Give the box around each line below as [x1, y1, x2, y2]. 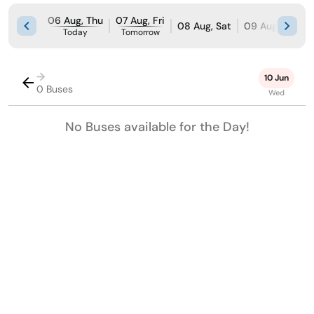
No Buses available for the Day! [64, 118, 250, 136]
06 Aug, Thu [48, 14, 103, 27]
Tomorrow [121, 27, 160, 39]
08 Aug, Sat [177, 20, 231, 33]
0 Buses [36, 82, 73, 95]
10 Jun [264, 72, 289, 84]
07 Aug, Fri [116, 14, 165, 27]
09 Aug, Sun [244, 20, 299, 33]
